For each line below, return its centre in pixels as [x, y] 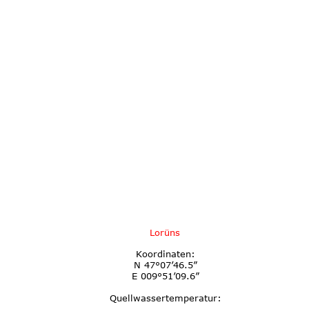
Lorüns [165, 232]
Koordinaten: [165, 254]
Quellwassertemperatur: [165, 298]
